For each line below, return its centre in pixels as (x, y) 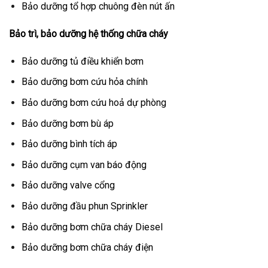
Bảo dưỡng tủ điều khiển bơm (82, 61)
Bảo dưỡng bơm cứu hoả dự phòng (94, 103)
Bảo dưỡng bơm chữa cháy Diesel (92, 227)
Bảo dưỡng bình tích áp (69, 144)
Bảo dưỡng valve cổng (68, 185)
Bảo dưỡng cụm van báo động (84, 165)
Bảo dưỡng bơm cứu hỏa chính (84, 82)
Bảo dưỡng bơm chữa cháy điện (87, 248)
